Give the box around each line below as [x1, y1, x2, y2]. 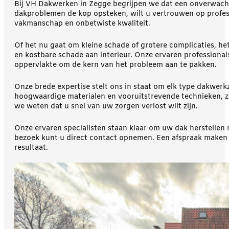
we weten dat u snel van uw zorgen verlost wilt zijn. [14, 102, 198, 112]
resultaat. [14, 143, 48, 153]
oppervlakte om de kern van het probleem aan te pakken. [14, 60, 217, 71]
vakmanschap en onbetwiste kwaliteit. [14, 19, 150, 29]
